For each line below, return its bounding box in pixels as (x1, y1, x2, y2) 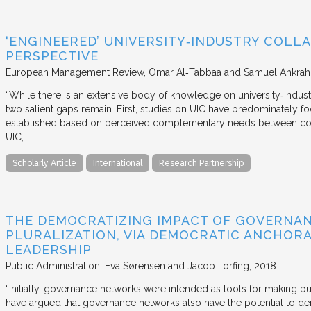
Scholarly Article (12, 158, 76, 168)
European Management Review (6, 66, 144, 78)
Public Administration (6, 260, 100, 272)
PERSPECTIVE (6, 48, 99, 63)
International (93, 158, 142, 168)
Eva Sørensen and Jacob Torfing (105, 260, 249, 272)
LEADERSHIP (6, 242, 92, 258)
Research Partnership (159, 158, 244, 168)
